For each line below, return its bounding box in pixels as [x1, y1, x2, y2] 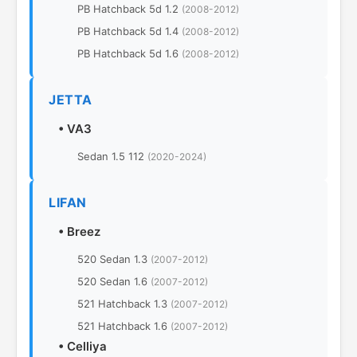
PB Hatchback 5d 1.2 [77, 2, 182, 15]
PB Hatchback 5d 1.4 [77, 25, 182, 37]
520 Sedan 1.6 [77, 275, 151, 288]
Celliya [67, 339, 107, 354]
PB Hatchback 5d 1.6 [77, 47, 182, 60]
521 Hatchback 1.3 [77, 297, 171, 310]
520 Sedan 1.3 [77, 253, 151, 265]
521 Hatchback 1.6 [77, 320, 171, 332]
